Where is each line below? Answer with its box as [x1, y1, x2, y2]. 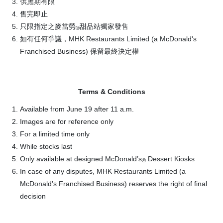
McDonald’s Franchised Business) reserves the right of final [20, 179, 207, 188]
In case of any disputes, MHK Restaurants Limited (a [20, 167, 186, 175]
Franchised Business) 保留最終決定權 [20, 47, 139, 55]
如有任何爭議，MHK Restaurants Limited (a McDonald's [20, 34, 197, 43]
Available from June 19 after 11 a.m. [20, 105, 134, 113]
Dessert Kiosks [146, 154, 195, 163]
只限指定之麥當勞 [20, 22, 76, 30]
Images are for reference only [20, 117, 113, 125]
